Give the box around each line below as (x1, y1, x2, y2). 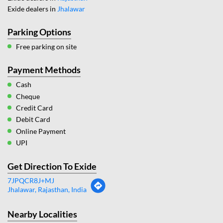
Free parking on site (16, 42, 77, 51)
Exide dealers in (7, 4, 56, 13)
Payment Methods (7, 64, 81, 76)
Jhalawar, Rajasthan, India (7, 185, 87, 194)
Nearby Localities (7, 208, 77, 220)
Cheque (16, 92, 40, 101)
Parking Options (7, 26, 71, 37)
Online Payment (16, 127, 66, 136)
